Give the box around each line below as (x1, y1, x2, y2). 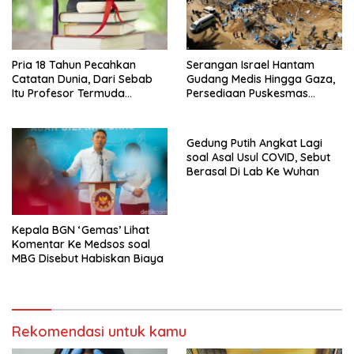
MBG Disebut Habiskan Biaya (12, 251, 164, 266)
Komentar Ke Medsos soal (12, 237, 150, 252)
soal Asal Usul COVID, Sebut (186, 149, 330, 164)
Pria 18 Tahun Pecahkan (12, 57, 136, 72)
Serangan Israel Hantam (186, 57, 314, 72)
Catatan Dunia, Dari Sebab (12, 71, 153, 86)
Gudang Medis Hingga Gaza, (186, 71, 335, 86)
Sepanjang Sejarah (12, 100, 113, 115)
